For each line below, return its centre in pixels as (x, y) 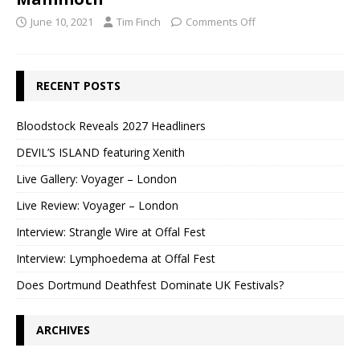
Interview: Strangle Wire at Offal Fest (111, 232)
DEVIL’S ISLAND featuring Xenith (100, 153)
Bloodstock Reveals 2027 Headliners (111, 126)
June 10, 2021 (62, 22)
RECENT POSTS (78, 86)
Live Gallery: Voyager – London (96, 179)
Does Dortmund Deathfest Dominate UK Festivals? (150, 285)
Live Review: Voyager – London (97, 206)
